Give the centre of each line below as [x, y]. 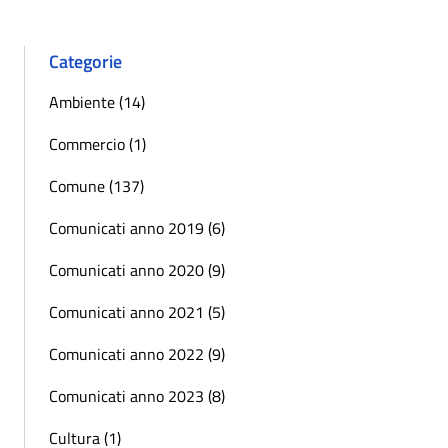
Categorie [85, 62]
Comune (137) [96, 186]
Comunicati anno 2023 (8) [137, 396]
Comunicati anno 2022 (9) [137, 354]
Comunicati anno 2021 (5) [137, 312]
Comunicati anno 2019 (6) [137, 228]
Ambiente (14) [97, 102]
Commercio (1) [97, 144]
